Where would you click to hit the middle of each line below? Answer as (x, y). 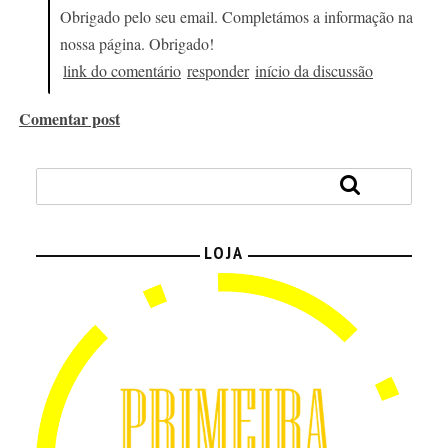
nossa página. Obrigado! (137, 43)
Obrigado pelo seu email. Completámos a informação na (236, 16)
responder (218, 70)
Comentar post (69, 118)
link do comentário (122, 70)
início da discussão (314, 70)
